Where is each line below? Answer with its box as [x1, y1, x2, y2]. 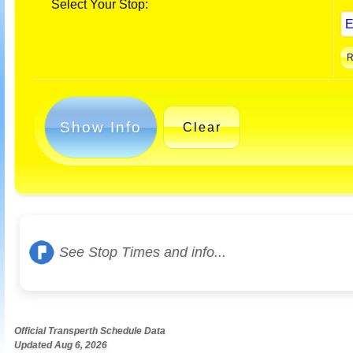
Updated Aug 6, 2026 [14, 339, 107, 351]
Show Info [60, 118, 143, 136]
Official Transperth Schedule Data [14, 325, 165, 336]
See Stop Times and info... [59, 243, 226, 260]
